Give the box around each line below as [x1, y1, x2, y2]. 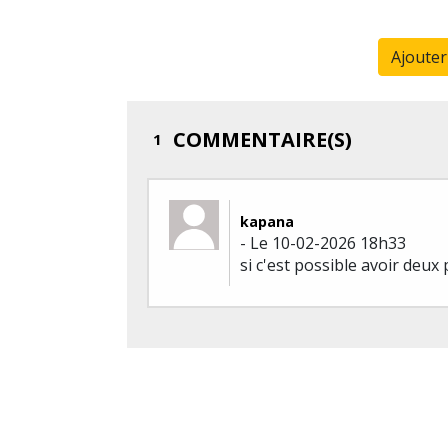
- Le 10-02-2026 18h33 [240, 231, 406, 254]
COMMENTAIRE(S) [168, 125, 352, 153]
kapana [240, 211, 294, 231]
